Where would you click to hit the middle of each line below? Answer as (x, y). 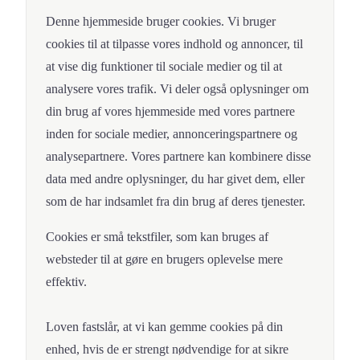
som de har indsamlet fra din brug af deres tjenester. (176, 202)
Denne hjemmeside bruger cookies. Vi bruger (161, 22)
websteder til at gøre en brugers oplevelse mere (164, 260)
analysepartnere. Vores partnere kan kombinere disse (178, 157)
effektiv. (66, 282)
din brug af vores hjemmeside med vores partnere (170, 112)
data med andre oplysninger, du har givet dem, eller (175, 179)
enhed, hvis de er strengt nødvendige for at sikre (167, 350)
